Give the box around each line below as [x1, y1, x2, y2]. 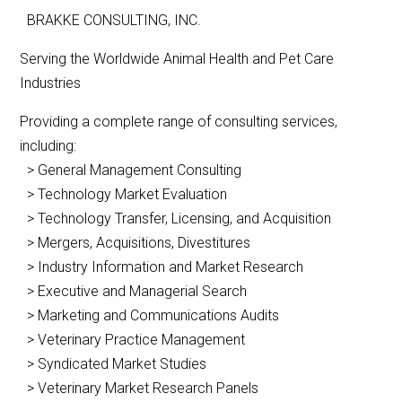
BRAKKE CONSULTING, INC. [20, 12, 202, 30]
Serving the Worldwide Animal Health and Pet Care [20, 50, 335, 68]
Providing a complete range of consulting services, [20, 113, 338, 131]
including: [20, 137, 77, 155]
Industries [20, 74, 82, 92]
